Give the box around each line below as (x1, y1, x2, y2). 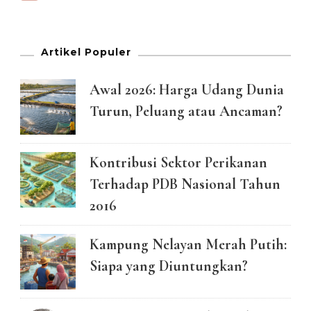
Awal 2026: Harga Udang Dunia (90, 81, 284, 99)
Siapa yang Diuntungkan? (90, 257, 248, 276)
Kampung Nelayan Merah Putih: (90, 235, 287, 254)
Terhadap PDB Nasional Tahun (90, 175, 280, 194)
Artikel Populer (41, 46, 131, 59)
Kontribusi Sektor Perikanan (90, 153, 267, 172)
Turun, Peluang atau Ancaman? (90, 102, 283, 121)
